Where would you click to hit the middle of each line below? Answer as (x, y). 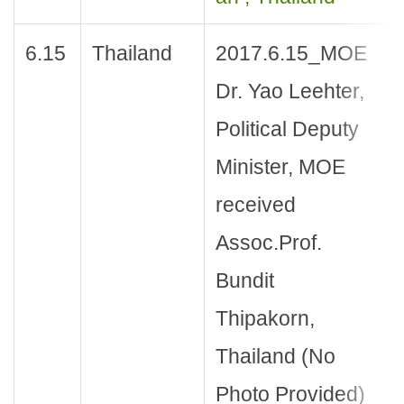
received (255, 205)
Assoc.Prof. (268, 243)
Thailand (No (275, 357)
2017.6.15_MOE (291, 54)
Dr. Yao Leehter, (289, 92)
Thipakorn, (265, 319)
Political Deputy (287, 129)
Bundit (244, 281)
